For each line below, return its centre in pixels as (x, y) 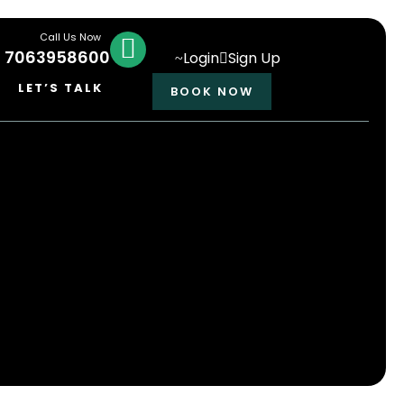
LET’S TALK (60, 88)
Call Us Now (70, 37)
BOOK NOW (212, 92)
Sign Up (254, 58)
